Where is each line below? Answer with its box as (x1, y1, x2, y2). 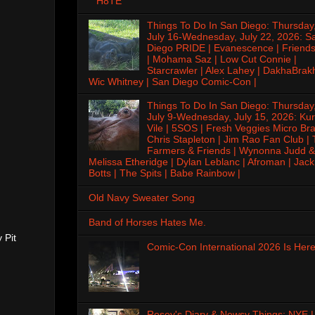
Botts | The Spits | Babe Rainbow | (89, 167, 240, 179)
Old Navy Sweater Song (89, 192, 195, 204)
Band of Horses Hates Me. (89, 216, 206, 228)
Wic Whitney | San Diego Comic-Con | (89, 75, 257, 87)
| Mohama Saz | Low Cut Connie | (146, 53, 297, 65)
